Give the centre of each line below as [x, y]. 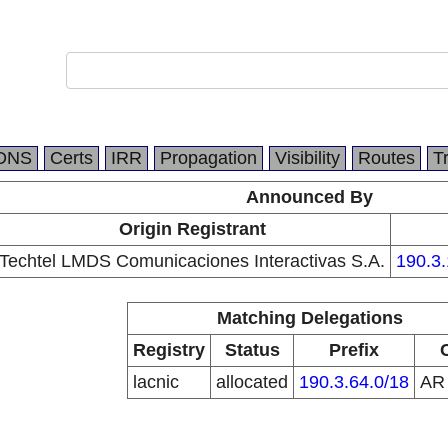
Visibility [307, 158]
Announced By [309, 197]
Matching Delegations [309, 318]
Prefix [354, 350]
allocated [252, 382]
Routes [386, 158]
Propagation [208, 158]
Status [252, 350]
